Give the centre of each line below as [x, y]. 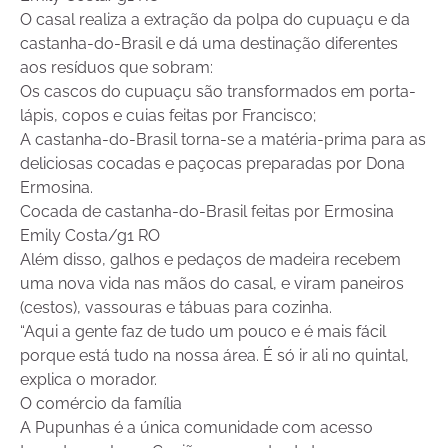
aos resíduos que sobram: [116, 68]
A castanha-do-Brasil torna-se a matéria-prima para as [223, 140]
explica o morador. [88, 380]
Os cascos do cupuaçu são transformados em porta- [218, 92]
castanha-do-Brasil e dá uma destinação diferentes [209, 44]
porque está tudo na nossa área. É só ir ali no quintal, [214, 356]
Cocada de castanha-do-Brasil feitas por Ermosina [207, 212]
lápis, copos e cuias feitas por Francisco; [168, 116]
